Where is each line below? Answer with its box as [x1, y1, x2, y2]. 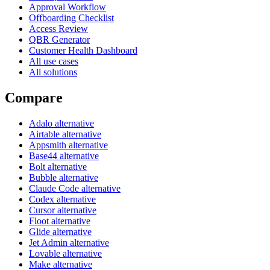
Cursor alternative [29, 204, 96, 215]
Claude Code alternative [29, 183, 121, 193]
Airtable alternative [29, 128, 101, 139]
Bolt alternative [29, 161, 87, 172]
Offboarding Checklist [29, 12, 114, 23]
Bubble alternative [29, 172, 98, 183]
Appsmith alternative [29, 139, 108, 150]
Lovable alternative [29, 248, 102, 259]
